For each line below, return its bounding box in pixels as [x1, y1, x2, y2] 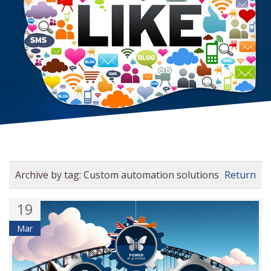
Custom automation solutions [83, 168, 219, 182]
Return [224, 168, 256, 182]
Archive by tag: [15, 168, 83, 182]
